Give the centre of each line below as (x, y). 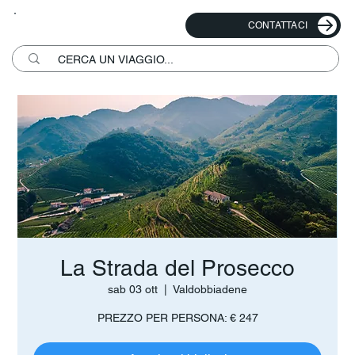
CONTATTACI (278, 26)
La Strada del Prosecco (177, 268)
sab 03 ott (133, 290)
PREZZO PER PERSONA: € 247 (177, 318)
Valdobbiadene (210, 290)
